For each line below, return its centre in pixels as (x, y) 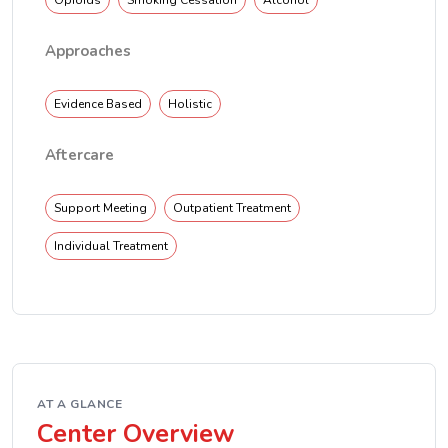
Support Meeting (100, 208)
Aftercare (79, 155)
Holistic (190, 104)
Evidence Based (98, 104)
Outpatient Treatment (232, 208)
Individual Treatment (111, 246)
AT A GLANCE (80, 404)
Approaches (88, 51)
